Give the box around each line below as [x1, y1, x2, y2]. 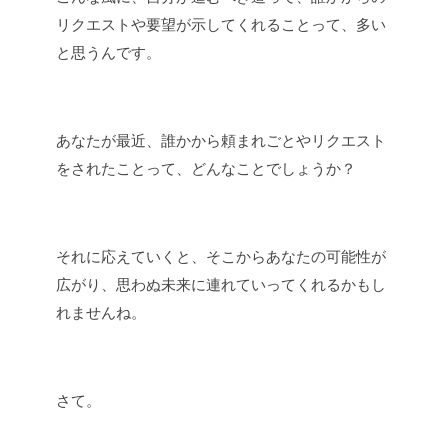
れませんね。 [56, 303, 146, 321]
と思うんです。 [56, 43, 161, 61]
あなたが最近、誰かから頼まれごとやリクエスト [56, 131, 386, 149]
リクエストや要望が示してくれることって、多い [56, 15, 386, 33]
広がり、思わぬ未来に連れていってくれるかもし [56, 275, 386, 293]
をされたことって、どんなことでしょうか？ [56, 159, 356, 177]
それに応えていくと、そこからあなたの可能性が [56, 247, 386, 265]
